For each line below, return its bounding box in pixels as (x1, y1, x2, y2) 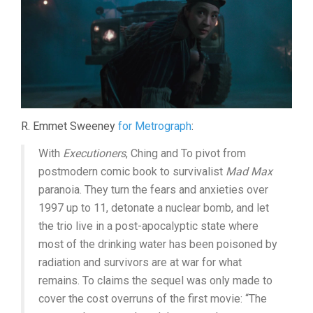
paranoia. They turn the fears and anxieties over (38, 182, 268, 196)
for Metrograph (118, 119, 191, 133)
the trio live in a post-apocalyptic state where (38, 219, 259, 233)
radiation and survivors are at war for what (38, 255, 242, 269)
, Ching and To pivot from (126, 146, 246, 160)
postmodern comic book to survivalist (38, 164, 226, 178)
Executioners (63, 146, 126, 160)
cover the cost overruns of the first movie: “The (38, 291, 267, 305)
